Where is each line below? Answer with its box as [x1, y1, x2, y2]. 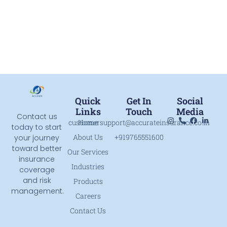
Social [177, 94, 204, 107]
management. [11, 185, 64, 196]
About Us [73, 132, 103, 142]
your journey [14, 132, 60, 143]
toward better [12, 143, 62, 154]
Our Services [67, 146, 109, 157]
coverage [19, 164, 55, 175]
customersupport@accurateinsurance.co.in [68, 117, 210, 127]
